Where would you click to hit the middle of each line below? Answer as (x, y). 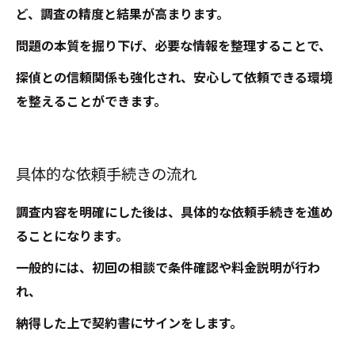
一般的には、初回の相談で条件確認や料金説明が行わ (168, 268)
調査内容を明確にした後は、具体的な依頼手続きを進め (174, 213)
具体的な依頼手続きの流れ (106, 175)
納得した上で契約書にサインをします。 (129, 324)
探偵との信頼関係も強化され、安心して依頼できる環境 (174, 78)
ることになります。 (72, 237)
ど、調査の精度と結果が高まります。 (122, 15)
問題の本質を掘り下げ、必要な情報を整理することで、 (174, 46)
